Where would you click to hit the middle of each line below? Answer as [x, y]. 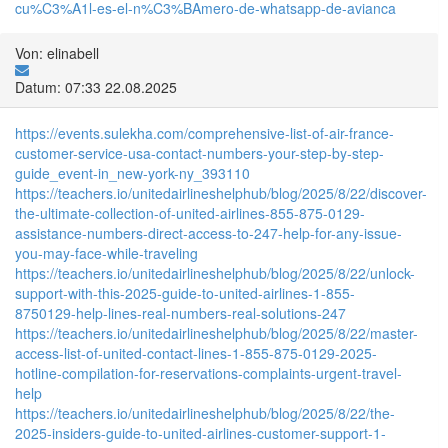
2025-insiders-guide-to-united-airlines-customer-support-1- [200, 432]
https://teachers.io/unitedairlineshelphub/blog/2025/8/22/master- [216, 332]
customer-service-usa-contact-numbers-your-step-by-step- [199, 152]
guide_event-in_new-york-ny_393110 [132, 172]
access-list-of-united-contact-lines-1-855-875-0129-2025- [196, 352]
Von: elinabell [57, 52]
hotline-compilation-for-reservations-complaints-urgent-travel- [208, 372]
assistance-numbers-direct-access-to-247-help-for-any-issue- [208, 232]
